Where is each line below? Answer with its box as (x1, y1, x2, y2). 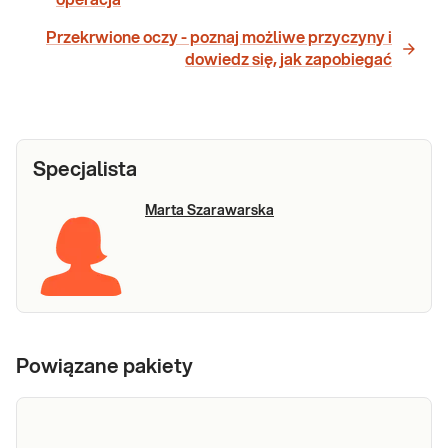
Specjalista (33, 159, 137, 180)
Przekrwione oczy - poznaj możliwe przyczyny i (46, 29, 392, 46)
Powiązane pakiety (16, 356, 193, 377)
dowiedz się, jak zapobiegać (185, 51, 392, 68)
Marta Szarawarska (145, 203, 274, 218)
